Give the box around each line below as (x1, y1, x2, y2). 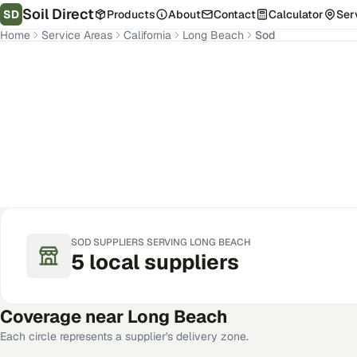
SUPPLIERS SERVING (91, 235, 190, 249)
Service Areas (41, 28, 112, 42)
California (124, 28, 171, 42)
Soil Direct (22, 5, 94, 23)
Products (107, 7, 155, 22)
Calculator (269, 7, 324, 22)
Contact (214, 7, 256, 22)
